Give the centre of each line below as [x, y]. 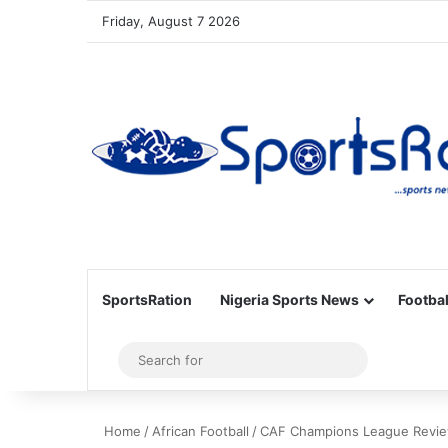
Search [381, 359]
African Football [200, 431]
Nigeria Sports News [289, 299]
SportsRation [147, 299]
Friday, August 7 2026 [171, 21]
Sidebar [140, 360]
